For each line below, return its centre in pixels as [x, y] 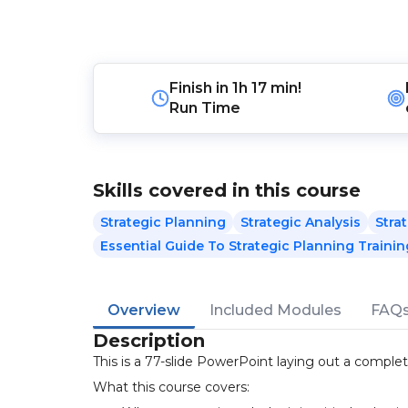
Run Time [205, 108]
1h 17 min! [267, 88]
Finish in [201, 88]
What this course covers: [171, 387]
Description [149, 341]
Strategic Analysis [301, 222]
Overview [144, 310]
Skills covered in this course [227, 190]
